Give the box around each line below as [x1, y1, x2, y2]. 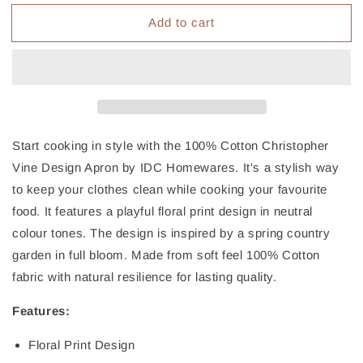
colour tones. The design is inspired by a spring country [12, 226, 331, 241]
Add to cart [148, 15, 215, 29]
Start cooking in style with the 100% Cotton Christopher [12, 139, 330, 153]
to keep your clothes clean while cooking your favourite [12, 182, 328, 197]
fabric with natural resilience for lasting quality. [12, 270, 277, 284]
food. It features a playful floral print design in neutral [12, 204, 313, 219]
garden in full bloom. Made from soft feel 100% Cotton [12, 248, 320, 263]
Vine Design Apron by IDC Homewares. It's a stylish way [12, 160, 340, 175]
